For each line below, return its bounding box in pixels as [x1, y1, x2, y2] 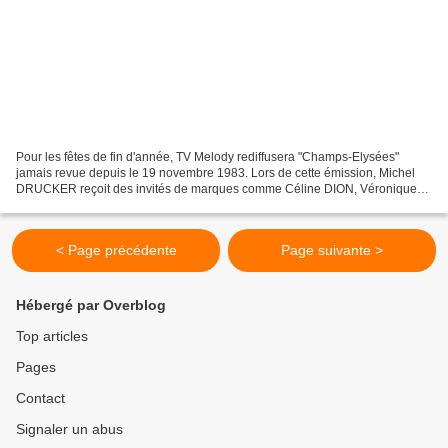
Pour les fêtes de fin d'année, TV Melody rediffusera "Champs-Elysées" [16, 150, 399, 165]
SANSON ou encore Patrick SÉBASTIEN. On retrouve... [16, 198, 314, 213]
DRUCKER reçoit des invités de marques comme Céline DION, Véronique [16, 182, 417, 197]
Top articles [16, 328, 88, 345]
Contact [16, 390, 65, 407]
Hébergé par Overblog [16, 297, 166, 314]
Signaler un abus [16, 421, 123, 438]
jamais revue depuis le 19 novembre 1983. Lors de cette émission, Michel [16, 166, 415, 181]
